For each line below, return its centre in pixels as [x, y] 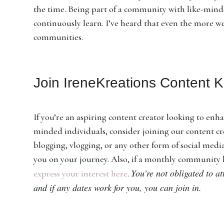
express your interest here [81, 173]
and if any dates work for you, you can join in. [118, 187]
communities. [58, 37]
